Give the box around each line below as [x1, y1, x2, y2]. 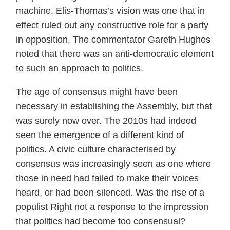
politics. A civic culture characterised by [16, 144, 176, 155]
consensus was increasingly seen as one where [16, 158, 211, 169]
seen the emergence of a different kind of [16, 129, 184, 140]
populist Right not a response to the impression [16, 201, 208, 212]
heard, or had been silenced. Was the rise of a [16, 187, 204, 198]
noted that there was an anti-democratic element [16, 48, 214, 59]
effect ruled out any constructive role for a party [16, 20, 208, 30]
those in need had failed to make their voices [16, 172, 199, 183]
